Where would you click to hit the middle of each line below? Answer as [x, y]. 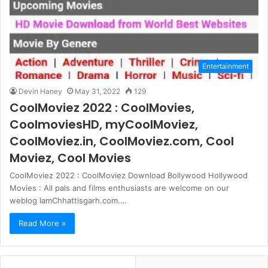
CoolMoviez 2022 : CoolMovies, [102, 107]
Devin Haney [40, 91]
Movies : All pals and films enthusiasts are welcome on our [119, 188]
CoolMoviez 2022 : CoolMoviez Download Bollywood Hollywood [129, 175]
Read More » [42, 223]
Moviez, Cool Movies [70, 158]
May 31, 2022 [98, 91]
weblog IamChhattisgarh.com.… [68, 200]
